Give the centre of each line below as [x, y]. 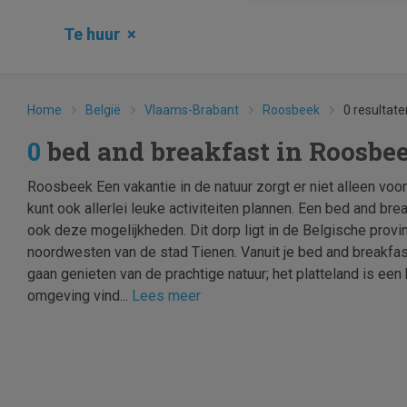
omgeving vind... [79, 296]
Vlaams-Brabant [192, 110]
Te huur [92, 34]
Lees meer [166, 296]
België [103, 110]
